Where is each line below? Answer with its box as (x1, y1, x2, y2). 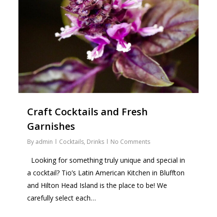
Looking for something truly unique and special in (27, 155, 186, 165)
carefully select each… (27, 193, 96, 202)
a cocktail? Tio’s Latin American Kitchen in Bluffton (27, 168, 185, 177)
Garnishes (27, 119, 76, 133)
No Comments (110, 137, 151, 146)
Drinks (87, 137, 105, 146)
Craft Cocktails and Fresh (27, 105, 148, 118)
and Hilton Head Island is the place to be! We (27, 180, 168, 190)
